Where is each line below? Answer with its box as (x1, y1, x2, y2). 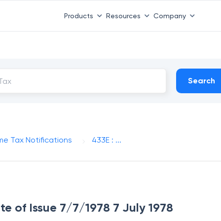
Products (64, 11, 93, 20)
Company (153, 11, 186, 20)
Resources (106, 11, 141, 20)
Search (188, 76, 216, 85)
